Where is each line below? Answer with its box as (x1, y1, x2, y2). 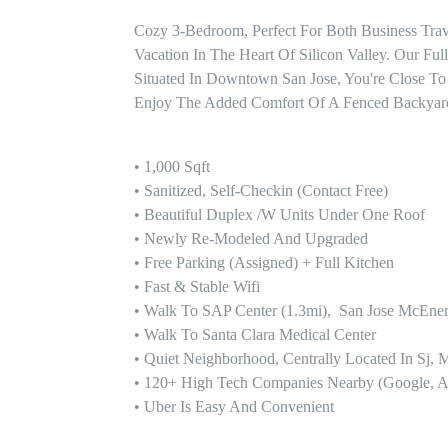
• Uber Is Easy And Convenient (134, 398, 335, 416)
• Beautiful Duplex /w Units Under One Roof (134, 206, 426, 224)
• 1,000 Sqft (134, 158, 215, 176)
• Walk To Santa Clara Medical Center (134, 326, 377, 344)
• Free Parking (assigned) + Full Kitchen (134, 254, 399, 272)
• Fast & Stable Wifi (134, 278, 261, 296)
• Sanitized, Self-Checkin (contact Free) (134, 182, 389, 200)
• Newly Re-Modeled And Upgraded (134, 230, 369, 248)
